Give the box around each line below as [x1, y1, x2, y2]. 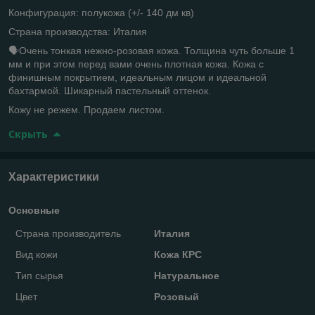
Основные [8, 204, 60, 216]
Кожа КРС [153, 248, 202, 260]
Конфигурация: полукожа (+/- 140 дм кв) [8, 6, 194, 18]
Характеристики [8, 170, 99, 183]
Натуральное [153, 269, 219, 281]
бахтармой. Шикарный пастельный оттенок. [8, 84, 211, 96]
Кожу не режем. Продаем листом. [8, 103, 165, 115]
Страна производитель [15, 227, 121, 239]
